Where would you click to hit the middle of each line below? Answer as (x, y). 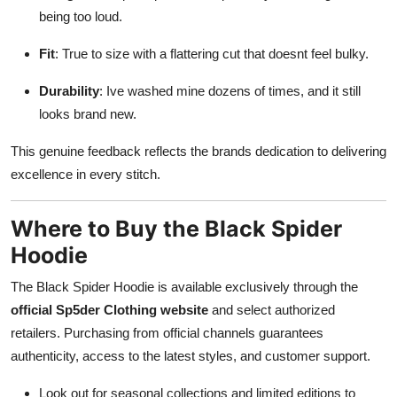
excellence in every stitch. (86, 174)
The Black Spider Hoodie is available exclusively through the (184, 286)
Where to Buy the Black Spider (176, 228)
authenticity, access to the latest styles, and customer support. (191, 355)
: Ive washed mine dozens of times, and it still (230, 90)
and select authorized (272, 309)
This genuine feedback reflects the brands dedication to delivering (198, 151)
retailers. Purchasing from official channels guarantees (167, 332)
